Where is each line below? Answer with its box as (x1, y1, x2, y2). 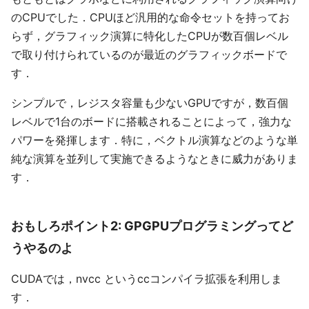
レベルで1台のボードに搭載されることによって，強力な (11, 114, 292, 128)
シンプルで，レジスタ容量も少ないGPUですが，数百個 (11, 96, 288, 110)
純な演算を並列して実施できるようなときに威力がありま (11, 152, 298, 166)
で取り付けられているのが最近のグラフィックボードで (11, 48, 287, 61)
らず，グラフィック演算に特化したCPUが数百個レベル (11, 29, 288, 43)
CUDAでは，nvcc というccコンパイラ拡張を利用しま (11, 272, 282, 286)
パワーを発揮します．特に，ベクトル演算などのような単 (11, 133, 298, 147)
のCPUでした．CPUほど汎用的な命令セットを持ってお (11, 10, 290, 24)
